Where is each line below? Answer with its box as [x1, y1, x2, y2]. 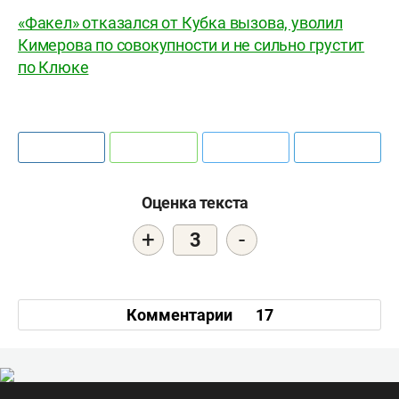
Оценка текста [141, 193, 249, 213]
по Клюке [18, 58, 89, 77]
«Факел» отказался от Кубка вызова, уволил [18, 13, 343, 33]
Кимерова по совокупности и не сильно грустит [18, 36, 365, 55]
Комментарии [126, 305, 236, 324]
